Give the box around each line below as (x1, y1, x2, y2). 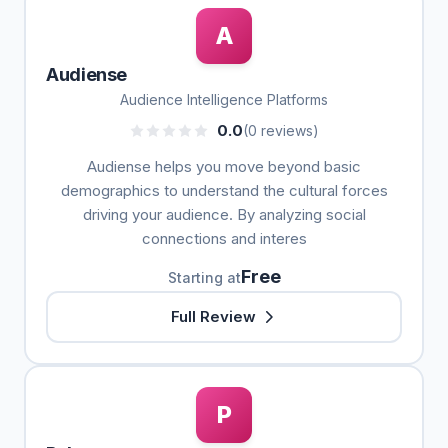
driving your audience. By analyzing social (82, 205, 366, 224)
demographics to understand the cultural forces (60, 181, 388, 200)
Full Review (170, 307, 256, 326)
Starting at (167, 269, 241, 286)
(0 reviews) (243, 122, 319, 139)
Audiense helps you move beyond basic (87, 157, 361, 176)
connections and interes (141, 229, 307, 248)
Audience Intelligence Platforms (120, 91, 328, 108)
